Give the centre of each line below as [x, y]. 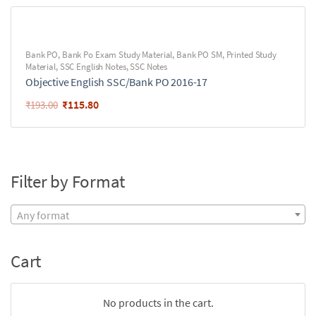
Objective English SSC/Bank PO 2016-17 [117, 82]
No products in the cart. [158, 303]
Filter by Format [68, 181]
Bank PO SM [199, 55]
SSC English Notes [93, 67]
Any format [43, 215]
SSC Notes [149, 67]
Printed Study [251, 55]
